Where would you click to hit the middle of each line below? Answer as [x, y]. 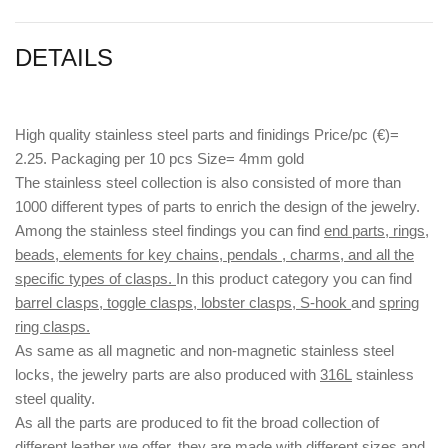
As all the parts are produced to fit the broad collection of [197, 423]
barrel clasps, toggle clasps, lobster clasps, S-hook [183, 303]
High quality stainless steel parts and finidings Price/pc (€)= [207, 135]
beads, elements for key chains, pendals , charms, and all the [214, 255]
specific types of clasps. [95, 279]
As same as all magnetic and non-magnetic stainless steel [204, 351]
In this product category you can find [294, 279]
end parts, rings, [376, 231]
